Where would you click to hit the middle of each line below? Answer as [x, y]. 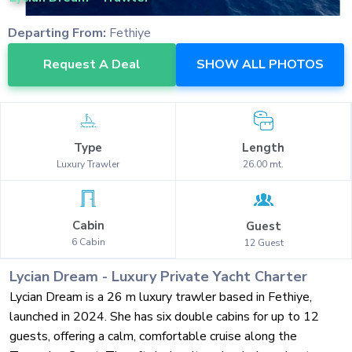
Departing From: [57, 33]
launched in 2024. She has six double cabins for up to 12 [164, 317]
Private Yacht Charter [232, 277]
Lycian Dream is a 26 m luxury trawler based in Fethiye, [161, 297]
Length [263, 148]
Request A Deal [92, 65]
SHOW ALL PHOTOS [260, 65]
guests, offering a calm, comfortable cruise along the [153, 337]
